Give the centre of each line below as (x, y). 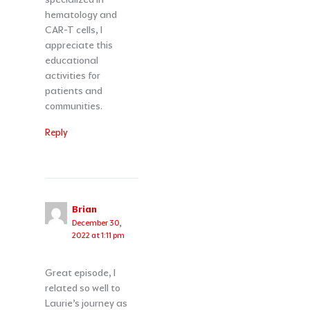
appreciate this (79, 45)
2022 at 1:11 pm (99, 236)
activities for (72, 76)
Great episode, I (80, 273)
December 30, (97, 223)
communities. (73, 106)
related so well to (82, 288)
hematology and (81, 15)
